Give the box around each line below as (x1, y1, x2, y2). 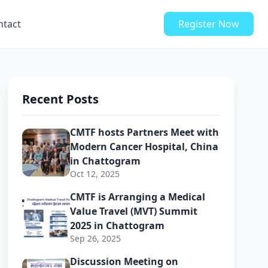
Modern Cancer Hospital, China (70, 140, 219, 153)
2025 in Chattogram (70, 219, 165, 232)
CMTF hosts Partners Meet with (70, 126, 220, 139)
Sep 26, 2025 (70, 233, 121, 244)
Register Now (178, 17, 239, 31)
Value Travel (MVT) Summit (70, 205, 198, 218)
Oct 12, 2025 (70, 168, 120, 179)
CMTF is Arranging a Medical (70, 190, 206, 203)
